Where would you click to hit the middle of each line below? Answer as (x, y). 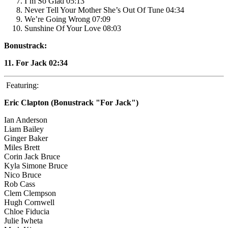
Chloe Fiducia (27, 212)
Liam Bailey (24, 129)
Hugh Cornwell (29, 203)
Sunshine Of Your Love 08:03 (73, 28)
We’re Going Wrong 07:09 (67, 19)
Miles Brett (22, 148)
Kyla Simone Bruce (36, 166)
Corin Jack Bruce (32, 157)
